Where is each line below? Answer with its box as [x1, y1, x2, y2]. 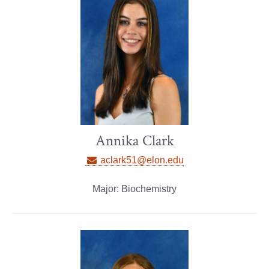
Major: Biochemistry [92, 184, 177, 195]
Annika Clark [95, 131, 174, 151]
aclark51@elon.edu [97, 155, 184, 166]
